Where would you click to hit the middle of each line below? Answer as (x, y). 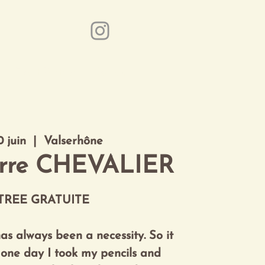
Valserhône (74, 142)
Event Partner (45, 72)
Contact (112, 72)
